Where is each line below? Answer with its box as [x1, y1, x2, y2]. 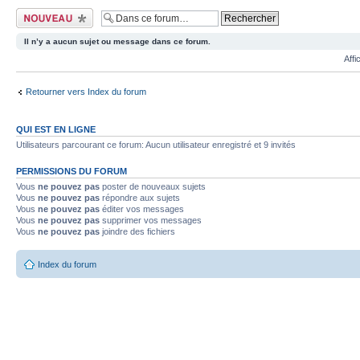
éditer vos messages [100, 203, 184, 214]
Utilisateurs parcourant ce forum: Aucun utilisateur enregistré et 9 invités [16, 139, 296, 149]
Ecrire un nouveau [16, 7, 88, 18]
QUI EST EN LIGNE [16, 124, 96, 134]
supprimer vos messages [100, 215, 202, 225]
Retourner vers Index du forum [26, 87, 146, 96]
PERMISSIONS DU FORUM [16, 166, 127, 176]
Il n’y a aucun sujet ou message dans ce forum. [24, 36, 211, 46]
